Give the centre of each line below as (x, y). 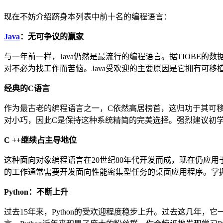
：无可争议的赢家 (52, 37)
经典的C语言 (27, 89)
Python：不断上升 (36, 192)
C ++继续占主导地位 (40, 140)
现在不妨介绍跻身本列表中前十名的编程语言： (88, 17)
